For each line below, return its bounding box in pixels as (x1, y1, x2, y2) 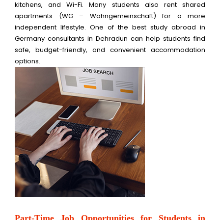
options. (15, 56, 40, 66)
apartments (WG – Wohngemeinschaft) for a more (15, 11, 205, 21)
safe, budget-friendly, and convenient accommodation (15, 45, 205, 55)
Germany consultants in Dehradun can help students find (15, 34, 205, 44)
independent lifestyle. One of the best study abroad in (15, 23, 205, 32)
